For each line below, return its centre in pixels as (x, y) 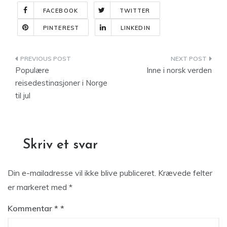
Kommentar (31, 208)
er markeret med (38, 187)
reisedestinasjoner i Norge (61, 83)
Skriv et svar (60, 145)
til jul (23, 96)
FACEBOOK (61, 11)
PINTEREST (61, 28)
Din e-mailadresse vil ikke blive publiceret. (82, 173)
